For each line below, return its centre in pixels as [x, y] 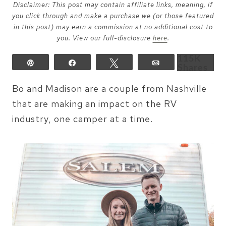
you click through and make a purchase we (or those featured [113, 16]
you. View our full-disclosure [105, 38]
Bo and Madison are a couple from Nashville [109, 89]
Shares [193, 68]
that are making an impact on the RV [95, 104]
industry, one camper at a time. [82, 119]
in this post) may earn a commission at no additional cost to [113, 27]
